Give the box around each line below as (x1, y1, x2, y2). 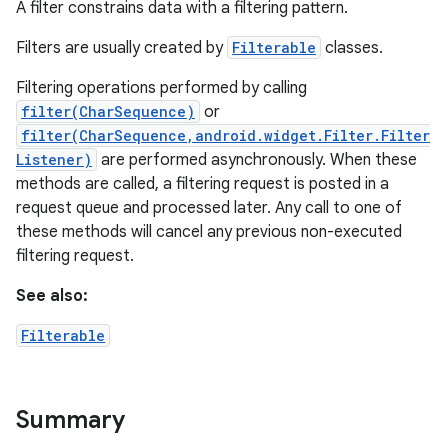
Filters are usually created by (16, 38, 227, 58)
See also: (16, 286, 88, 306)
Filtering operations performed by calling (16, 78, 307, 98)
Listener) (16, 150, 92, 169)
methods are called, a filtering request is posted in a (16, 174, 389, 194)
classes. (321, 38, 383, 58)
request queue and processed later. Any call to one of (16, 198, 402, 218)
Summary (16, 405, 125, 435)
